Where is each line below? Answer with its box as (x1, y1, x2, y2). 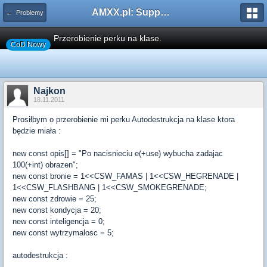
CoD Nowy (11, 41, 46, 49)
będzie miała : (13, 126, 61, 135)
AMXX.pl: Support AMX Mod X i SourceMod (160, 7, 170, 17)
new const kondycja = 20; (13, 206, 101, 215)
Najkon (33, 86, 66, 96)
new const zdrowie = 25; (13, 194, 97, 203)
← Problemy (6, 9, 44, 16)
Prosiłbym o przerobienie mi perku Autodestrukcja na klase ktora (13, 115, 235, 124)
